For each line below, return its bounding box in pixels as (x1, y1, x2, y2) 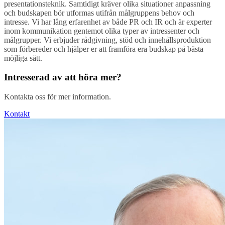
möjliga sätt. (4, 53, 42, 62)
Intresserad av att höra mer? (4, 72, 122, 83)
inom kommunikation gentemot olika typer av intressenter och (4, 26, 199, 35)
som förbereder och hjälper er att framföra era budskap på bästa (4, 44, 203, 53)
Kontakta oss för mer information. (4, 92, 111, 101)
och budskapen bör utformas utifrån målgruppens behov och (4, 8, 194, 17)
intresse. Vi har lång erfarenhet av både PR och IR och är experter (4, 17, 212, 26)
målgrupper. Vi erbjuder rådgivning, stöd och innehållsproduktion (4, 35, 211, 44)
